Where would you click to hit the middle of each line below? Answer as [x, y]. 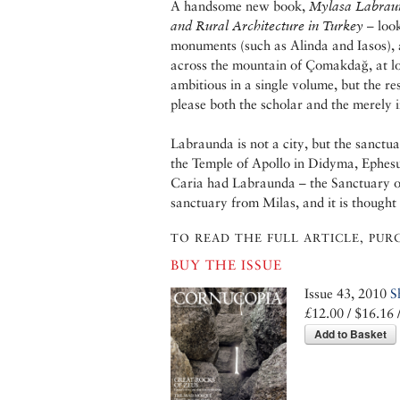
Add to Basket [350, 334]
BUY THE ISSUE [226, 265]
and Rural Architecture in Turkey [267, 26]
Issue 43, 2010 [347, 294]
